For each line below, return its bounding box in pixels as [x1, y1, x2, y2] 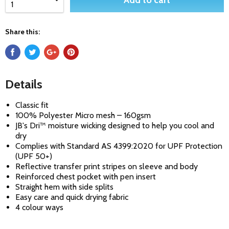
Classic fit [15, 100, 49, 110]
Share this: [5, 27, 40, 36]
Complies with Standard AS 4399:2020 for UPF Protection [15, 141, 222, 151]
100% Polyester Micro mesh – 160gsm [15, 110, 151, 120]
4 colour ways [15, 202, 63, 212]
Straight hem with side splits [15, 182, 113, 192]
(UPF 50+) [15, 151, 52, 161]
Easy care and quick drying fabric [15, 192, 128, 202]
